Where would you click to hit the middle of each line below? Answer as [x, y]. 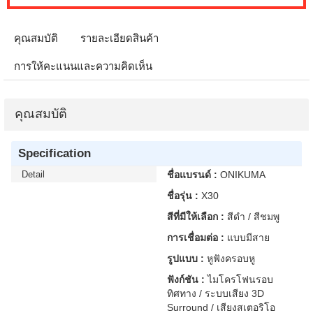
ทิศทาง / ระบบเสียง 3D [216, 293]
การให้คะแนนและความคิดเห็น [83, 66]
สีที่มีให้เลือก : [197, 217]
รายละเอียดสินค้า [119, 38]
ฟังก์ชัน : [186, 279]
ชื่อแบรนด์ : [192, 175]
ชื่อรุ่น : [183, 196]
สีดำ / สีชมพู [253, 217]
